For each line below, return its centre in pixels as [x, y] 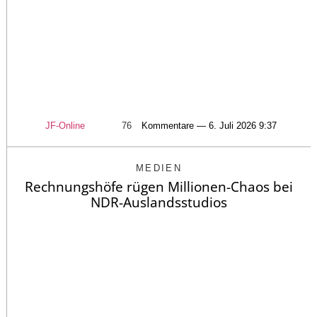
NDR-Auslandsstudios [159, 203]
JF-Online [65, 126]
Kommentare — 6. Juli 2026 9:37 [209, 126]
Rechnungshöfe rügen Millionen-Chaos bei [159, 187]
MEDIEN [159, 168]
